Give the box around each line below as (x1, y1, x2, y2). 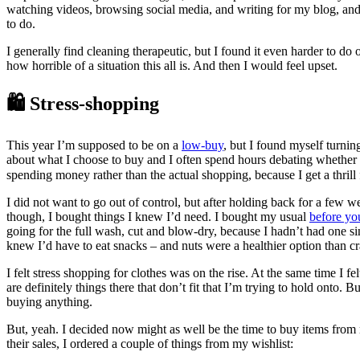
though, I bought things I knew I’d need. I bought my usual (6, 210, 309, 224)
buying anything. (6, 295, 92, 309)
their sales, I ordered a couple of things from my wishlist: (6, 337, 293, 351)
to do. (6, 17, 35, 31)
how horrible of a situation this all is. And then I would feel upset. (6, 59, 337, 73)
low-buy (182, 138, 223, 153)
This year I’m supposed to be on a (6, 138, 182, 153)
